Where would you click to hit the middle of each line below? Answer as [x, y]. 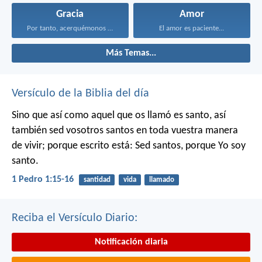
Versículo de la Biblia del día [80, 94]
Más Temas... [131, 54]
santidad [97, 180]
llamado [161, 180]
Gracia [70, 14]
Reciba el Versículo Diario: [75, 218]
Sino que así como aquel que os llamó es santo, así [119, 116]
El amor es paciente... [192, 29]
